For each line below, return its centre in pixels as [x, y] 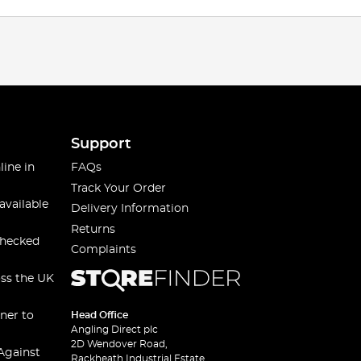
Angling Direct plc [115, 330]
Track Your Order [119, 188]
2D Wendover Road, [120, 344]
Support [102, 144]
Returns [93, 229]
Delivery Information [130, 209]
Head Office [100, 315]
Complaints [104, 250]
